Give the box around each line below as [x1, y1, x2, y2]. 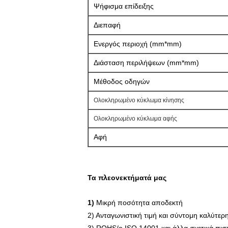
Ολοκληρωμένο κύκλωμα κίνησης [94, 97, 184, 104]
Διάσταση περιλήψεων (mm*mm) [94, 59, 199, 67]
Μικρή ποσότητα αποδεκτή [96, 198, 183, 207]
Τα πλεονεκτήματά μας [88, 174, 166, 182]
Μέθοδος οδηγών [94, 77, 150, 85]
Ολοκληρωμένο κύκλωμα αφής [94, 115, 177, 122]
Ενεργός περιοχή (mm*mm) [94, 40, 182, 48]
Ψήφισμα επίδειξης [94, 2, 154, 10]
